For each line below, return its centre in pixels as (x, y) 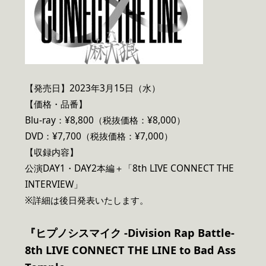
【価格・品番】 (56, 104)
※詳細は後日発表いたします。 (87, 201)
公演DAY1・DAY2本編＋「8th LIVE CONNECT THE (129, 169)
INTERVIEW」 (54, 185)
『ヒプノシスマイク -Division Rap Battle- (130, 233)
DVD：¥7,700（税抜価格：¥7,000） (99, 137)
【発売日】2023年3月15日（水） (93, 88)
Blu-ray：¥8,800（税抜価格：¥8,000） (105, 121)
